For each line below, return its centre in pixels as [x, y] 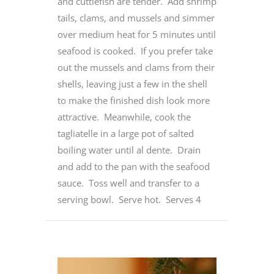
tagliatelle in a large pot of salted [126, 133]
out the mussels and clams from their [136, 67]
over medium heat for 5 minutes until [137, 34]
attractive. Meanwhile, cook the [124, 117]
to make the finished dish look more [134, 100]
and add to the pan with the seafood [134, 166]
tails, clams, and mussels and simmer [136, 17]
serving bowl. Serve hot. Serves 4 [129, 199]
